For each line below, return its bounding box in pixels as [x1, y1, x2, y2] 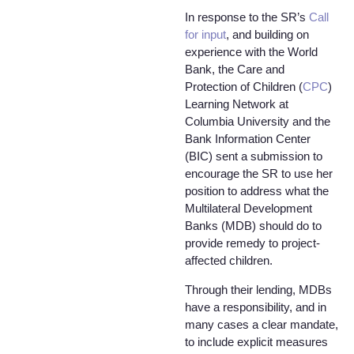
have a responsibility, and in [185, 299, 326, 314]
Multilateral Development [185, 201, 312, 216]
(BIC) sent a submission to [185, 149, 322, 164]
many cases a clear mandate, [185, 317, 338, 331]
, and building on [226, 28, 309, 42]
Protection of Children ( [185, 80, 303, 94]
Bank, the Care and [185, 62, 284, 77]
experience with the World [185, 45, 318, 59]
